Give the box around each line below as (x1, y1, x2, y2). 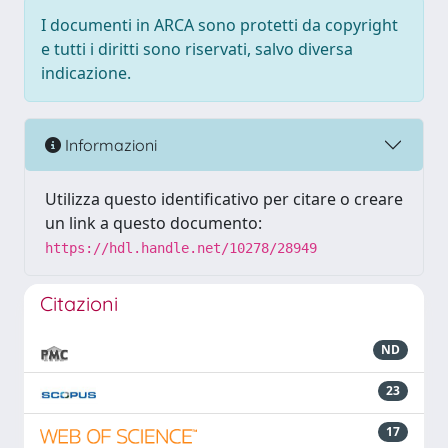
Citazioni (40, 291, 118, 316)
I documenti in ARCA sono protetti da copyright (41, 14, 398, 36)
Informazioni (61, 134, 157, 155)
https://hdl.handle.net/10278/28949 (45, 240, 317, 256)
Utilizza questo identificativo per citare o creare (45, 188, 403, 210)
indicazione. (41, 62, 131, 84)
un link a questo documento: (45, 212, 262, 234)
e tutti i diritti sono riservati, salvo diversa (41, 38, 353, 60)
